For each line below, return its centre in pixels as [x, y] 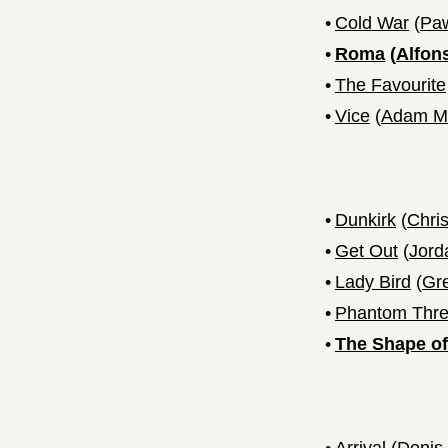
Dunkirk [365, 220]
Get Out [366, 251]
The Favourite [390, 85]
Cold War [372, 23]
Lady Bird [373, 282]
